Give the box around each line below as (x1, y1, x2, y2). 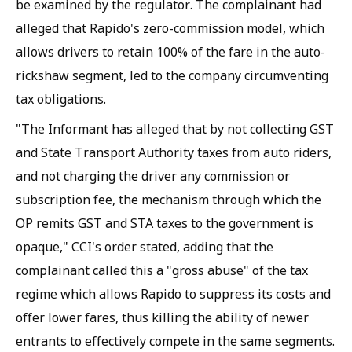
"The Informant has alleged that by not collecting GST (16, 120, 334, 137)
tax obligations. (16, 90, 106, 108)
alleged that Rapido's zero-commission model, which (16, 20, 324, 37)
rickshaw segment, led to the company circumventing (16, 67, 328, 84)
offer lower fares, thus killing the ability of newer (16, 309, 309, 326)
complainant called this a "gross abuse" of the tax (16, 262, 308, 279)
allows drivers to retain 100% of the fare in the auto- (16, 43, 325, 60)
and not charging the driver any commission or (16, 167, 290, 185)
